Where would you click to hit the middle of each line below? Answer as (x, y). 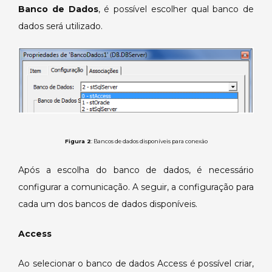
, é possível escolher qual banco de (176, 9)
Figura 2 (78, 141)
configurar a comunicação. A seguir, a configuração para (136, 187)
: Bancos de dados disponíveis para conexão (149, 141)
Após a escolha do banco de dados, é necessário (136, 170)
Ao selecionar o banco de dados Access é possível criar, (136, 264)
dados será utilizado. (60, 26)
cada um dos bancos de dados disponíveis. (108, 204)
